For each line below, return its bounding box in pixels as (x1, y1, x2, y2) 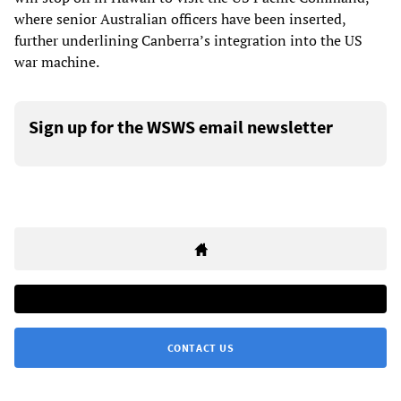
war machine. (14, 51, 99, 72)
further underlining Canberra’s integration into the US (14, 30, 363, 50)
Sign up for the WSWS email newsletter (29, 115, 333, 138)
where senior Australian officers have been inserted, (14, 8, 346, 29)
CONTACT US (166, 340, 235, 354)
